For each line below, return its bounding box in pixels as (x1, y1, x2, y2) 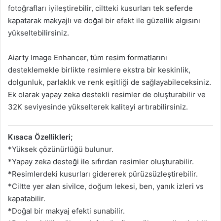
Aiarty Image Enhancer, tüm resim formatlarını (8, 53, 167, 63)
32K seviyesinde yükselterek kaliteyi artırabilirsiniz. (8, 102, 188, 112)
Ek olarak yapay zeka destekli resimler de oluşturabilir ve (8, 90, 206, 100)
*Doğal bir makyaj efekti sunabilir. (8, 206, 125, 216)
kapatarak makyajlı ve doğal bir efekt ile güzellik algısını (8, 16, 200, 26)
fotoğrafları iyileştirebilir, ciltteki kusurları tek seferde (8, 3, 193, 13)
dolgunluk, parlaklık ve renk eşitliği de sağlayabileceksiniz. (8, 77, 211, 87)
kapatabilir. (8, 194, 45, 204)
